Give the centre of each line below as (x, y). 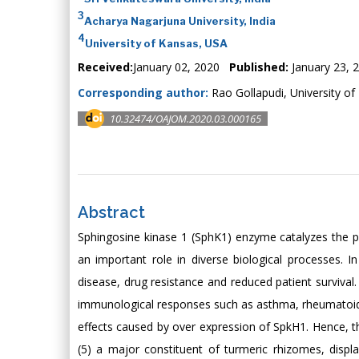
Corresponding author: (145, 92)
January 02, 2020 (181, 67)
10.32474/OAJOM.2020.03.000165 (186, 118)
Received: (105, 67)
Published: (260, 67)
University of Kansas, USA (156, 43)
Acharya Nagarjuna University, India (180, 20)
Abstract (111, 212)
